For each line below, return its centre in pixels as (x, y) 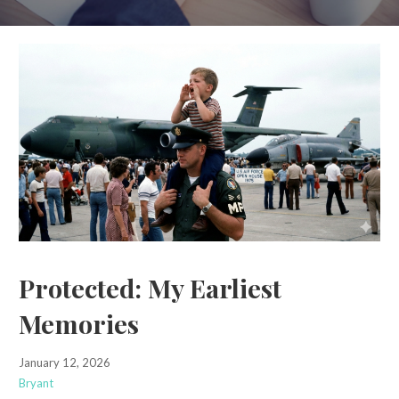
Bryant (36, 383)
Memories (78, 324)
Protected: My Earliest (150, 288)
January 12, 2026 (64, 362)
